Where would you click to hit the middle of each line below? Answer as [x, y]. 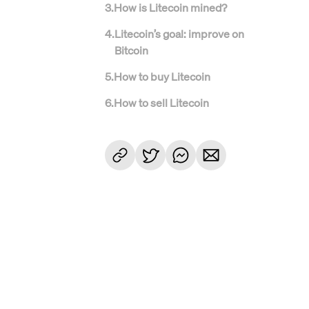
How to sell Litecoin [161, 103]
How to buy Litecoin [162, 77]
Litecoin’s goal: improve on [179, 34]
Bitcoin [131, 50]
